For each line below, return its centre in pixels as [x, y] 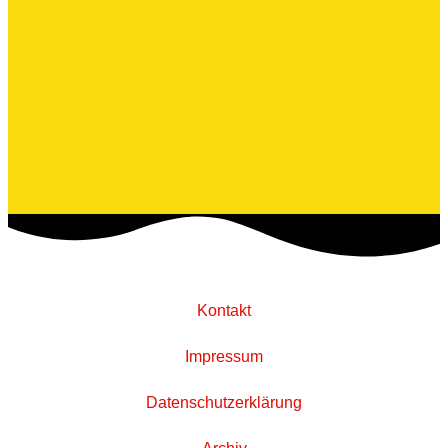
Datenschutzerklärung [224, 403]
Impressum [224, 357]
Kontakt [224, 311]
